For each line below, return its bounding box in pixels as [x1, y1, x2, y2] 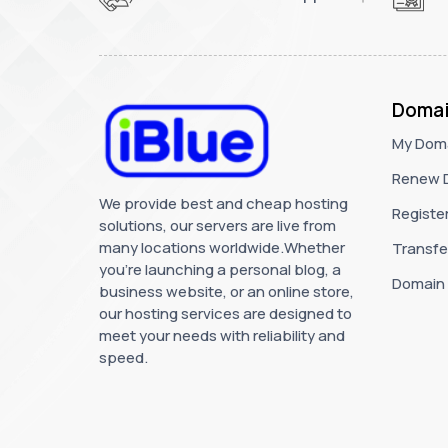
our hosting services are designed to [99, 303, 352, 325]
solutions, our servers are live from [99, 215, 336, 237]
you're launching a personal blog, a [99, 259, 341, 281]
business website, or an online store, [99, 281, 354, 303]
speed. [99, 347, 148, 369]
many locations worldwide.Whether [99, 237, 345, 259]
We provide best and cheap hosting [99, 193, 348, 215]
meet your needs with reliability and [99, 325, 345, 347]
